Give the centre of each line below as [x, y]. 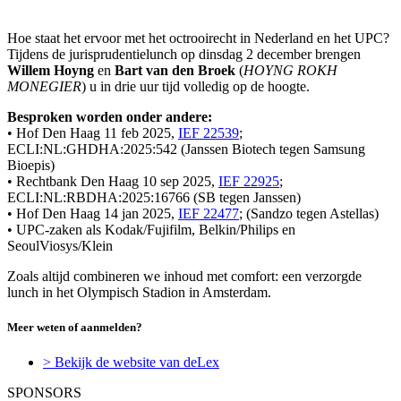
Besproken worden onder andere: [110, 116]
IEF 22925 [249, 181]
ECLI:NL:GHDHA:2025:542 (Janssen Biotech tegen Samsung [186, 149]
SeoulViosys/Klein [60, 245]
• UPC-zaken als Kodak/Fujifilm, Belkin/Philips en [151, 229]
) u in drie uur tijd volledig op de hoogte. [196, 86]
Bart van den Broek [177, 70]
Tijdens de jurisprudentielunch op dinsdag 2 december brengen [184, 54]
